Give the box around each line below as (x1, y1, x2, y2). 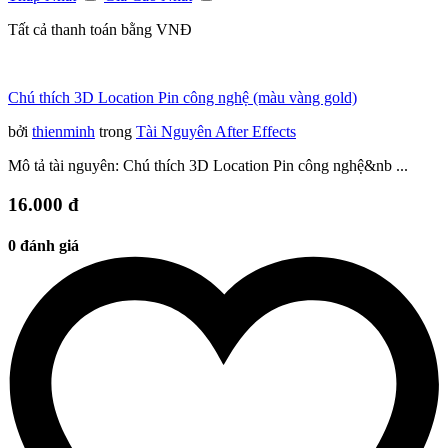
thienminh (32, 122, 95, 140)
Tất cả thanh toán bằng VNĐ (8, 20, 192, 38)
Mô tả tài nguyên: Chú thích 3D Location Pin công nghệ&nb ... (8, 156, 408, 174)
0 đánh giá (8, 236, 79, 254)
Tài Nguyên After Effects (136, 122, 296, 140)
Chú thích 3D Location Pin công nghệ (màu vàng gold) (8, 88, 357, 106)
